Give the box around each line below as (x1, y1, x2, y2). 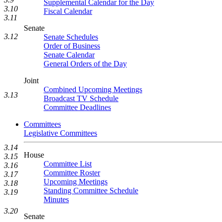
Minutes (44, 195, 69, 204)
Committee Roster (44, 168, 100, 177)
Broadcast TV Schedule (44, 94, 118, 103)
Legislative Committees (24, 129, 97, 137)
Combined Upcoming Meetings (44, 85, 142, 94)
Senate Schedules (44, 33, 98, 41)
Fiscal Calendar (44, 7, 92, 15)
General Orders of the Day (44, 59, 127, 68)
